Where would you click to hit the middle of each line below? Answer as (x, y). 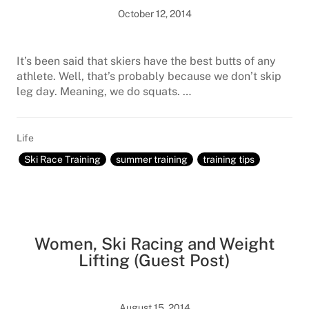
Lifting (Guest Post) (154, 260)
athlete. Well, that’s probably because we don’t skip (149, 76)
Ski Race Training (62, 159)
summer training (152, 159)
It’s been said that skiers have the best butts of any (146, 61)
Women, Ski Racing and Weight (154, 243)
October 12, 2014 (154, 14)
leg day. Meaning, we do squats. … (104, 91)
